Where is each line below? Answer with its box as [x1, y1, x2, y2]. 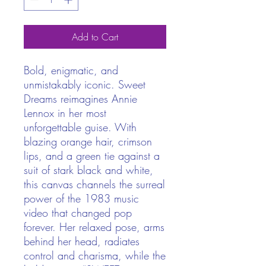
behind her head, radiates [24, 234, 140, 249]
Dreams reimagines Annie [24, 91, 137, 106]
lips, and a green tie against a [24, 148, 160, 163]
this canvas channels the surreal [24, 177, 165, 192]
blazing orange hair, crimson [24, 134, 152, 149]
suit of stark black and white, [24, 163, 153, 178]
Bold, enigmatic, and [24, 63, 118, 78]
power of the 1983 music [24, 191, 139, 206]
